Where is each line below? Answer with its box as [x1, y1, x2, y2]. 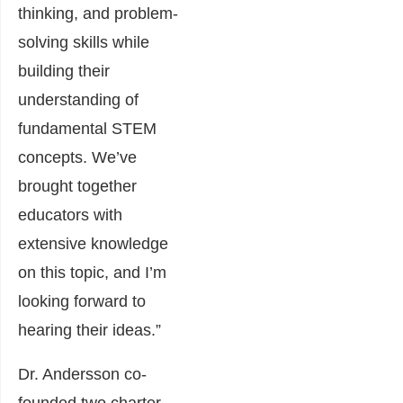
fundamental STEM [18, 120, 157, 138]
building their [18, 62, 110, 80]
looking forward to [18, 292, 146, 310]
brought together [18, 177, 137, 195]
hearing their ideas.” [18, 321, 161, 339]
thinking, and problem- [18, 4, 178, 22]
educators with [18, 206, 122, 224]
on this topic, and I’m [18, 264, 166, 282]
